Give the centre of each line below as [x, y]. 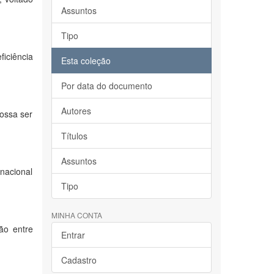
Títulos [74, 136]
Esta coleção [86, 61]
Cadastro [79, 260]
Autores [76, 111]
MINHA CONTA [76, 215]
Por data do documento [106, 86]
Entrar [73, 235]
